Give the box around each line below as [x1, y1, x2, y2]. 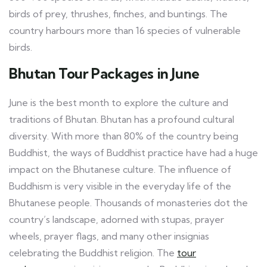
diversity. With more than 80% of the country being [9, 129, 238, 142]
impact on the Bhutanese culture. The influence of [9, 163, 231, 175]
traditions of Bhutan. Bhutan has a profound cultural [9, 113, 234, 125]
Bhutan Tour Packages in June [9, 64, 200, 82]
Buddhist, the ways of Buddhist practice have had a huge [9, 146, 258, 159]
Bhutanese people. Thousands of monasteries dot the [9, 196, 248, 209]
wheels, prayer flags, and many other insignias [9, 229, 209, 242]
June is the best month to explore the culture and [9, 96, 228, 108]
